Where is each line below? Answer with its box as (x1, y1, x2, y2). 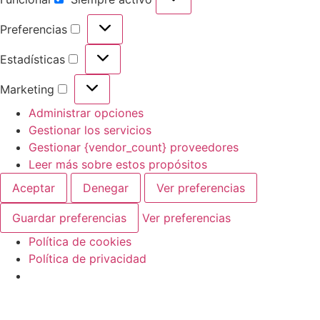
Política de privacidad (29, 251, 146, 266)
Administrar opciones (29, 105, 144, 120)
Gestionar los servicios (29, 122, 151, 137)
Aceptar (12, 180, 55, 195)
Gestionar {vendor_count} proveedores (29, 139, 239, 154)
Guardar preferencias (12, 210, 126, 225)
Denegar (83, 180, 129, 195)
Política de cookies (29, 234, 131, 249)
